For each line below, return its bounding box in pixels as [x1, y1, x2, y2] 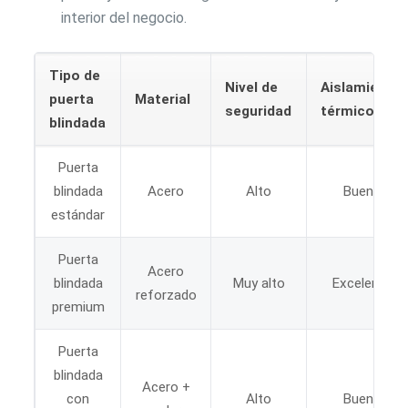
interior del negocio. [61, 8, 188, 26]
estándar [51, 206, 106, 223]
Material [135, 90, 191, 107]
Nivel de [225, 78, 279, 96]
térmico [321, 102, 375, 119]
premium [51, 298, 105, 315]
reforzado [135, 286, 197, 303]
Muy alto [232, 274, 286, 291]
